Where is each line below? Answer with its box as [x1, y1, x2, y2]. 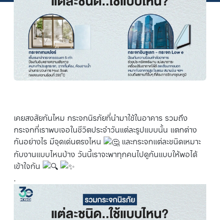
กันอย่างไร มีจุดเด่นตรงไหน [14, 136, 104, 147]
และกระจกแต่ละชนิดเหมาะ [122, 136, 201, 147]
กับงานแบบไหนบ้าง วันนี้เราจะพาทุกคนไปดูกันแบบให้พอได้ [14, 148, 197, 160]
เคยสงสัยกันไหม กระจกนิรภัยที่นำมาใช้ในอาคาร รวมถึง [14, 112, 188, 124]
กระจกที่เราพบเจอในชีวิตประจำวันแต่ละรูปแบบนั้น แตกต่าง [14, 124, 197, 136]
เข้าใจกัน [14, 160, 43, 171]
